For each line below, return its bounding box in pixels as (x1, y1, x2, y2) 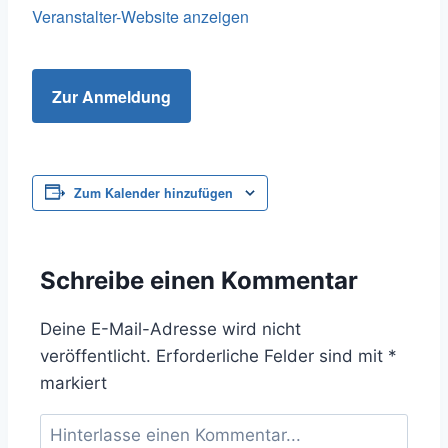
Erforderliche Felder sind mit (156, 346, 388, 367)
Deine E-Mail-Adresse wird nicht (40, 319, 301, 340)
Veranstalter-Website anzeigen (32, 4, 249, 28)
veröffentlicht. (40, 346, 151, 367)
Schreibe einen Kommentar (40, 266, 358, 296)
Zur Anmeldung (52, 84, 171, 108)
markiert (40, 373, 107, 394)
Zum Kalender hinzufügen (74, 184, 233, 203)
